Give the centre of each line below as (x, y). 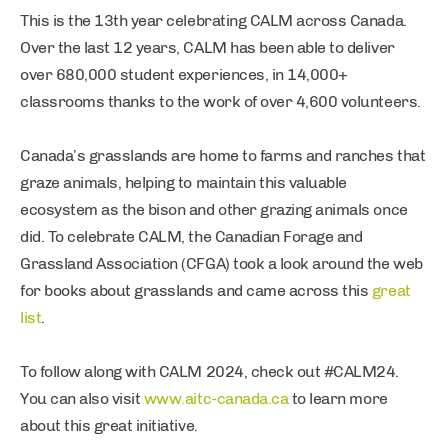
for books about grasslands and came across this (196, 290)
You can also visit (82, 398)
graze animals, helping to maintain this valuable (183, 182)
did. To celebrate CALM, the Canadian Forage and (191, 236)
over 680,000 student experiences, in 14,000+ (184, 74)
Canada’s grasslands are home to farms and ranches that (223, 155)
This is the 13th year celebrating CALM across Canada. (213, 20)
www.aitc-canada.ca (216, 398)
